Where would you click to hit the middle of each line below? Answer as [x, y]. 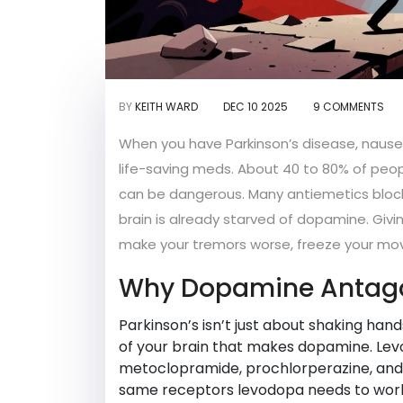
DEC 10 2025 [255, 107]
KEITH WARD [166, 107]
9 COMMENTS [349, 107]
